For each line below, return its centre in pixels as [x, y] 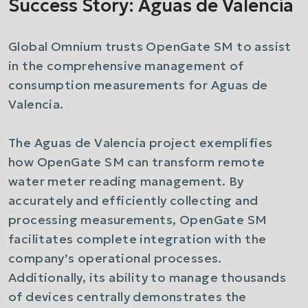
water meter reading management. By [126, 181]
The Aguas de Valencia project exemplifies [141, 143]
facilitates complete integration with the [137, 239]
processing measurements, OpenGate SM [138, 220]
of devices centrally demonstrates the [128, 297]
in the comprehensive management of [126, 66]
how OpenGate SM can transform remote [137, 162]
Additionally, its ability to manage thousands [147, 277]
